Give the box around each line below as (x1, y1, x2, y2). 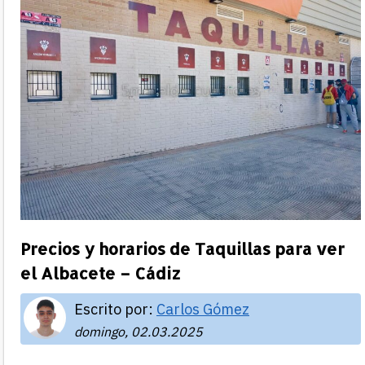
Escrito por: (74, 299, 156, 319)
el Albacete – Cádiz (20, 262, 181, 284)
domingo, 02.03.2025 (74, 323, 203, 340)
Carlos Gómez (156, 299, 249, 319)
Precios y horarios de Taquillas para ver (20, 237, 345, 259)
